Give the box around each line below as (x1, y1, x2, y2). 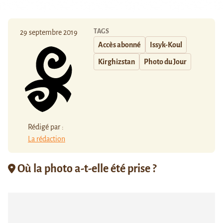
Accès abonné (98, 40, 141, 49)
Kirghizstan (98, 57, 135, 66)
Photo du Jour (144, 57, 187, 66)
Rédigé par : (28, 123, 64, 131)
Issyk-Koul (150, 40, 182, 49)
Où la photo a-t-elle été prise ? (15, 163, 156, 175)
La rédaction (28, 135, 65, 143)
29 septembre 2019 (20, 28, 78, 36)
